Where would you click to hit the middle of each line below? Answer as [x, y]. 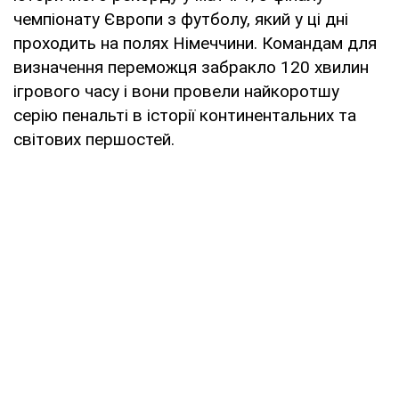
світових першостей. [94, 139]
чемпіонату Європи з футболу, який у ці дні [181, 19]
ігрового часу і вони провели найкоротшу [176, 91]
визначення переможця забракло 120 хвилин [191, 67]
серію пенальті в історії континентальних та [185, 115]
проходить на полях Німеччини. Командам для [195, 43]
